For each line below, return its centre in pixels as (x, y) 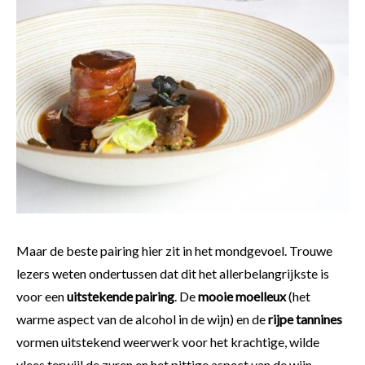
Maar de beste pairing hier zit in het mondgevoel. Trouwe (174, 251)
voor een (42, 297)
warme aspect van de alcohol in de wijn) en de (142, 319)
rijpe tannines (305, 319)
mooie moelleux (243, 297)
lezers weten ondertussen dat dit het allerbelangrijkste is (173, 274)
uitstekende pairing (121, 297)
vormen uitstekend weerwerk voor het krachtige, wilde (168, 342)
